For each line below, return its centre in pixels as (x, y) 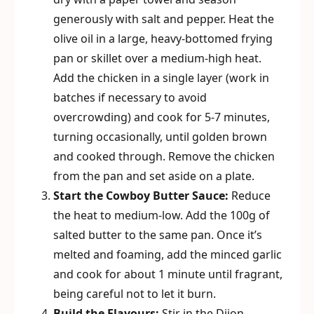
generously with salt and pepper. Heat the (164, 19)
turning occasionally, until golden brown (160, 137)
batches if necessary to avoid (130, 97)
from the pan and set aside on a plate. (154, 176)
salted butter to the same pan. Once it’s (158, 235)
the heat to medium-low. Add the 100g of (162, 215)
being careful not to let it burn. (135, 294)
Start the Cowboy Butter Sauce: (141, 196)
